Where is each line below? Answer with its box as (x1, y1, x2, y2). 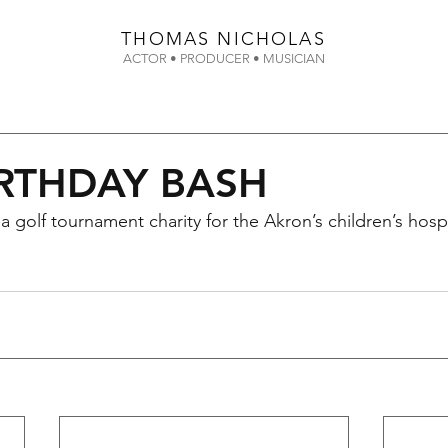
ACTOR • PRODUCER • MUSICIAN (122, 51, 325, 66)
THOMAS (121, 28, 218, 50)
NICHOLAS (217, 28, 326, 50)
